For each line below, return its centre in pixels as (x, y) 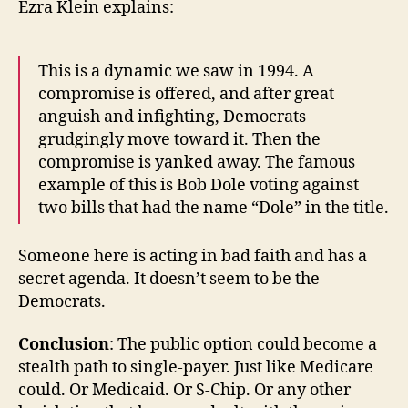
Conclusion (64, 345)
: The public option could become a (243, 345)
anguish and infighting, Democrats (172, 117)
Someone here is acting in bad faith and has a (193, 256)
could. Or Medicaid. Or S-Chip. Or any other (184, 391)
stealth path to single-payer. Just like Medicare (196, 368)
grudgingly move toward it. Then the (179, 140)
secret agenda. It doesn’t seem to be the (169, 279)
